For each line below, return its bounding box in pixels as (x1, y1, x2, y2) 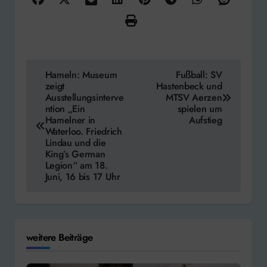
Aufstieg (188, 113, 222, 128)
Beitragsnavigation (26, 58, 107, 74)
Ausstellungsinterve (45, 91, 124, 105)
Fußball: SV (175, 68, 222, 82)
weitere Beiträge (26, 230, 93, 245)
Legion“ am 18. (45, 159, 108, 173)
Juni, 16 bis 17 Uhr (45, 170, 120, 184)
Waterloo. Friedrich (45, 125, 122, 139)
